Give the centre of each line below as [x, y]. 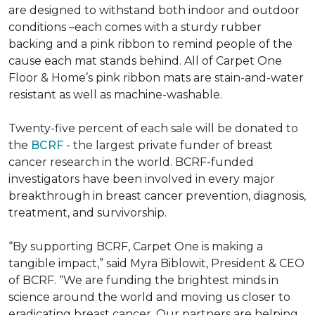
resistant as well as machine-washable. [115, 95]
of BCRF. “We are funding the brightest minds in [143, 280]
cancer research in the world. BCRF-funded [131, 162]
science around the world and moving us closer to [149, 297]
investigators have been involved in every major [142, 179]
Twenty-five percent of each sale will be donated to [153, 128]
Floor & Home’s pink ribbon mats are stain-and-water [156, 78]
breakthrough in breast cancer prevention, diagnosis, [157, 196]
